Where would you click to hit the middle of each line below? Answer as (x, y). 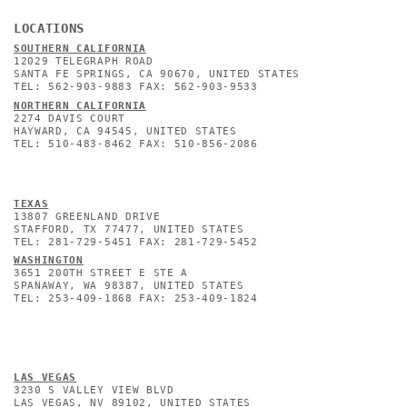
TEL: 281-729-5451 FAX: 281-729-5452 (136, 242)
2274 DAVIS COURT (69, 119)
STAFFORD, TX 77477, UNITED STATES (129, 229)
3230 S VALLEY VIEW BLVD (94, 390)
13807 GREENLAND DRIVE (87, 216)
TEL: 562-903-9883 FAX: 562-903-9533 (136, 87)
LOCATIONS (50, 29)
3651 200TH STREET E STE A (101, 273)
